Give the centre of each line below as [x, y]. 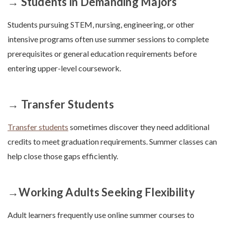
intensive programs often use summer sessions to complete [108, 39]
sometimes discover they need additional [139, 127]
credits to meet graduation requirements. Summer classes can [112, 142]
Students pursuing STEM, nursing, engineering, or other [101, 25]
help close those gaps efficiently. [63, 156]
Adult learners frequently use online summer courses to [101, 215]
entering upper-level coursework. [64, 68]
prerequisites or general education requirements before [102, 54]
